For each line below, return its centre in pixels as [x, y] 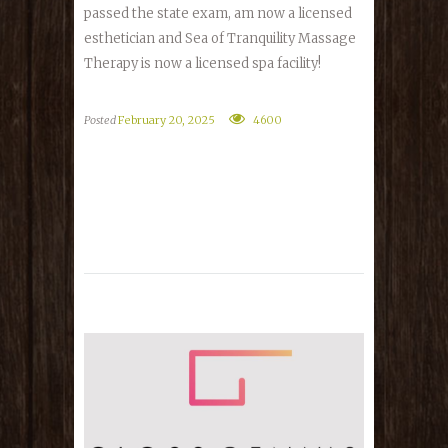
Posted [101, 120]
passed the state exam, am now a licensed [218, 13]
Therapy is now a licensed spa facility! [202, 63]
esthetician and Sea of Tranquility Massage [220, 38]
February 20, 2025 [166, 120]
